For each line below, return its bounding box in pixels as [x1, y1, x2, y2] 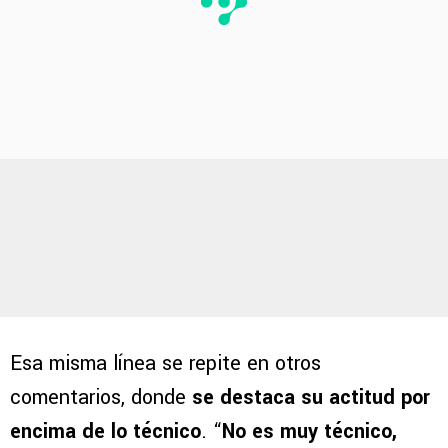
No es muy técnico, [222, 416, 397, 446]
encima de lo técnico [10, 416, 201, 446]
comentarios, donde [10, 382, 192, 412]
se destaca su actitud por [192, 382, 430, 412]
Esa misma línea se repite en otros [10, 348, 321, 378]
